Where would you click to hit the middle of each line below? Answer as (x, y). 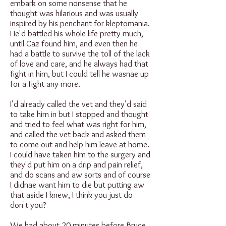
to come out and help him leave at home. (80, 144)
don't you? (28, 205)
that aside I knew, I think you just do (71, 195)
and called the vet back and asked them (78, 134)
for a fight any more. (45, 84)
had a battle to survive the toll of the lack (80, 53)
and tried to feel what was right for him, (78, 124)
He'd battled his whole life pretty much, (77, 33)
